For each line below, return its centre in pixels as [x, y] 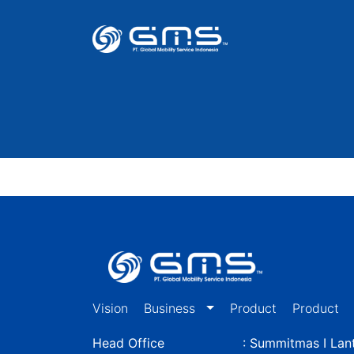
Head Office [128, 343]
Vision [110, 308]
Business [171, 308]
